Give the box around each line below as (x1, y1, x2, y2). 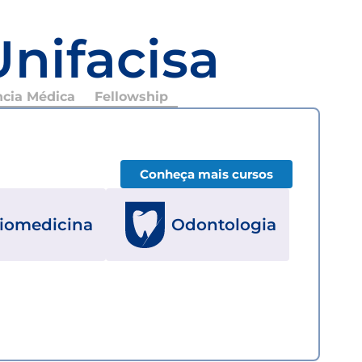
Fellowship (94, 88, 168, 104)
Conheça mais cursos (140, 166, 273, 182)
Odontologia (171, 214, 276, 234)
